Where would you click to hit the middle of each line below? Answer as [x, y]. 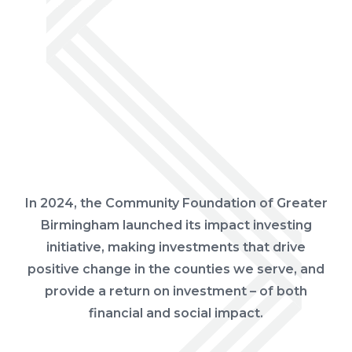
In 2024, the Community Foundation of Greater [176, 203]
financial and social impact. [176, 313]
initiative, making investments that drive [176, 247]
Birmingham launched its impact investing [176, 225]
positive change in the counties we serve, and [176, 269]
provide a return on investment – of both [176, 291]
